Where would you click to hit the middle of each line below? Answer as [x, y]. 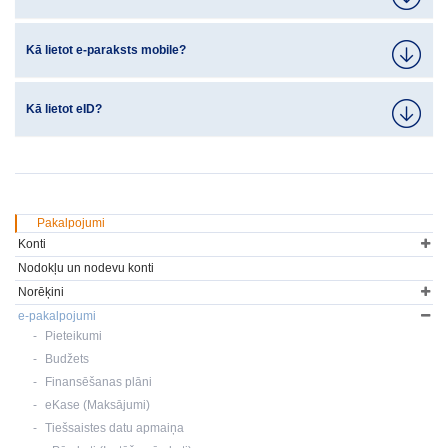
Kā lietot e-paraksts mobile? [106, 50]
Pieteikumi [73, 336]
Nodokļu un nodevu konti [86, 268]
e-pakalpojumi [57, 316]
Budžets [67, 359]
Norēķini [41, 292]
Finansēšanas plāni [98, 382]
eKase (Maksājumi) [97, 405]
